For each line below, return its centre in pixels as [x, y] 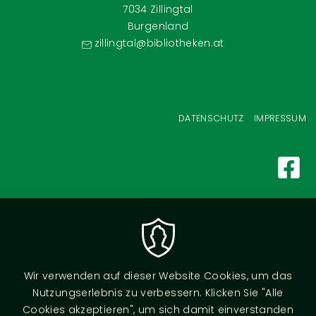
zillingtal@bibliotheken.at [159, 43]
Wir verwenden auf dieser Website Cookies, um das [158, 276]
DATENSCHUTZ [211, 119]
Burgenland [158, 26]
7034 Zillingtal [158, 10]
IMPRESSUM [280, 119]
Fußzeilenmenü [68, 121]
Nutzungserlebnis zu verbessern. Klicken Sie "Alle [158, 293]
